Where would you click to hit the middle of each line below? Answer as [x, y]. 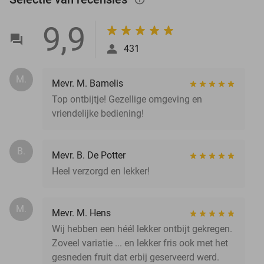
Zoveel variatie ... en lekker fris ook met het [140, 243]
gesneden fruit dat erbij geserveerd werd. [136, 257]
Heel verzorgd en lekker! [101, 171]
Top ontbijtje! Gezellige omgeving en [127, 99]
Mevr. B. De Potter [89, 155]
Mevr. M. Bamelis [88, 83]
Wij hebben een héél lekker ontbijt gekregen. [142, 229]
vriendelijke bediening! [98, 113]
